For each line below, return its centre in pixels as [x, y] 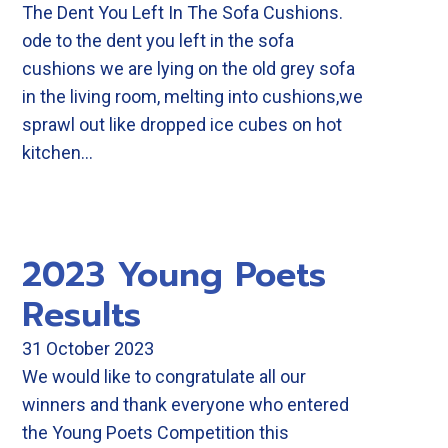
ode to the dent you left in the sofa [158, 40]
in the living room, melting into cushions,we [192, 96]
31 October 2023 [88, 348]
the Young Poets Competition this [155, 432]
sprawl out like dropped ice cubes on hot [182, 124]
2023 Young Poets [174, 274]
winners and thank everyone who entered [185, 404]
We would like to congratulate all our [164, 376]
